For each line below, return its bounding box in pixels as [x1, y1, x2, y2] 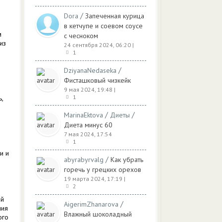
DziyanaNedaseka [64, 66, 116, 75]
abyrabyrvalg [64, 155, 104, 164]
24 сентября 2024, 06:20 [64, 41, 131, 49]
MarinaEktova [64, 111, 103, 119]
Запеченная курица [85, 11, 144, 20]
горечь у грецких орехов [64, 165, 141, 174]
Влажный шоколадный [64, 210, 132, 219]
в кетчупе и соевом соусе [64, 21, 143, 30]
